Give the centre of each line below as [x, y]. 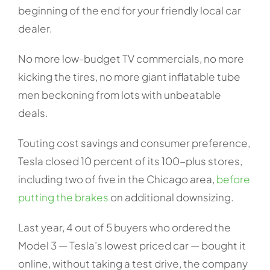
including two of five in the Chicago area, [117, 179]
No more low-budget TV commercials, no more [131, 58]
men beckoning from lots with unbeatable [119, 94]
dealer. [35, 28]
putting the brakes [63, 197]
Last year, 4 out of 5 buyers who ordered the [124, 227]
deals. [33, 112]
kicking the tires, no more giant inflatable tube [129, 76]
